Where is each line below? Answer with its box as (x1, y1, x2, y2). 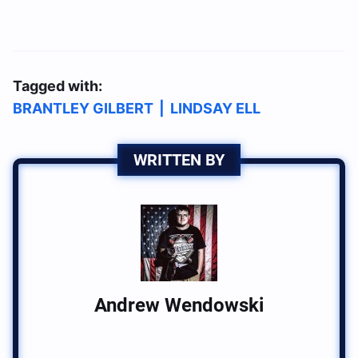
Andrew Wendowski (94, 294, 264, 317)
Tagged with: (13, 78, 102, 95)
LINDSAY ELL (170, 100, 261, 117)
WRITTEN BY (133, 150, 225, 170)
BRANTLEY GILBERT (13, 100, 153, 117)
